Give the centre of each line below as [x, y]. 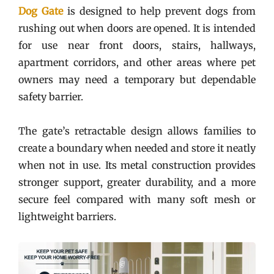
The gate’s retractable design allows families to [137, 131]
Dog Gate [41, 11]
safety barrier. [51, 96]
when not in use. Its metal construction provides [137, 165]
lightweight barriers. [67, 216]
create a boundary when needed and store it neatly [137, 148]
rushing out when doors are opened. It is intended [137, 28]
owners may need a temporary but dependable [137, 79]
